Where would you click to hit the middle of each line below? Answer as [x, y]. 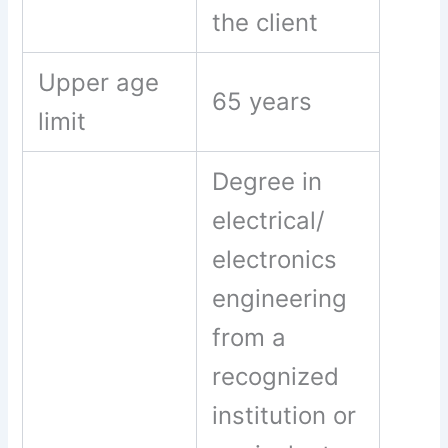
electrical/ [269, 220]
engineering [280, 298]
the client [265, 22]
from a [249, 337]
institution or [284, 415]
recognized [276, 376]
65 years [262, 101]
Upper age [99, 82]
